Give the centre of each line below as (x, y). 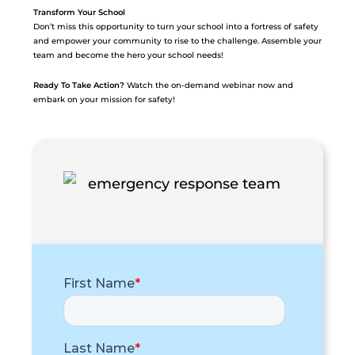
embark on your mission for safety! (104, 99)
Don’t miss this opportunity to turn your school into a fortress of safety (176, 27)
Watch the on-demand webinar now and (209, 85)
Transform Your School (79, 12)
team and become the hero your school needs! (128, 55)
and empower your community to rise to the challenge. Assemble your (177, 41)
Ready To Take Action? (79, 85)
